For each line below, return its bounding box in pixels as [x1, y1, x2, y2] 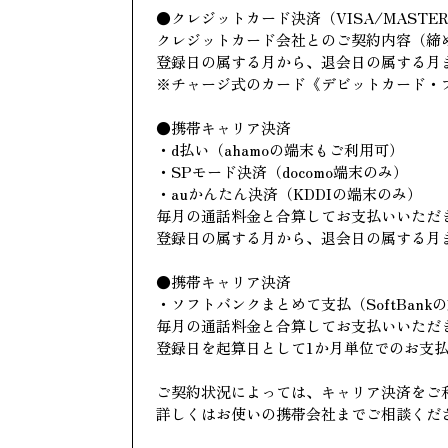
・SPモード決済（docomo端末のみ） [155, 161, 408, 183]
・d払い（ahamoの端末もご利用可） [155, 139, 404, 161]
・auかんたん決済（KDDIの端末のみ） [155, 183, 422, 205]
